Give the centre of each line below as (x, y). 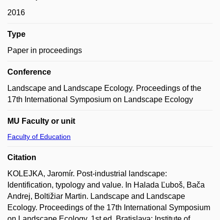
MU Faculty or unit (41, 121)
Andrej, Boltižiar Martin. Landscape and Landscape (96, 196)
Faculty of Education (39, 137)
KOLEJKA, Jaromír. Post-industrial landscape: (87, 174)
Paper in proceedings (45, 50)
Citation (22, 157)
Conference (29, 72)
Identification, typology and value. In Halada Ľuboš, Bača (106, 185)
